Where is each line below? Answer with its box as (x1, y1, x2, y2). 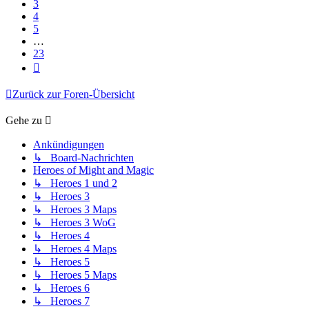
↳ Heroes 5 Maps (33, 269, 117, 281)
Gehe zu (6, 114, 42, 127)
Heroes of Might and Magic (33, 164, 154, 177)
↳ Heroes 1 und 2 (33, 177, 117, 190)
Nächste (39, 59, 74, 72)
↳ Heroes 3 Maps (33, 203, 117, 216)
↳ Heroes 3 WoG (33, 217, 116, 229)
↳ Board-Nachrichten (33, 152, 134, 164)
